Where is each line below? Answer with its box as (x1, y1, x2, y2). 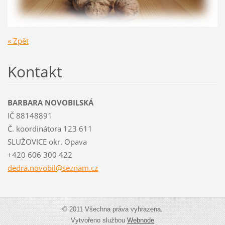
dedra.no (7, 162, 39, 173)
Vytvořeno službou (71, 216, 127, 224)
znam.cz (69, 162, 98, 173)
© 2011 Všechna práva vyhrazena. (62, 205, 163, 213)
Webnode (127, 216, 154, 224)
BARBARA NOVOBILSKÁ (7, 97, 93, 107)
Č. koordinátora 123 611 (7, 123, 92, 134)
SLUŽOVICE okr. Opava (7, 136, 87, 147)
